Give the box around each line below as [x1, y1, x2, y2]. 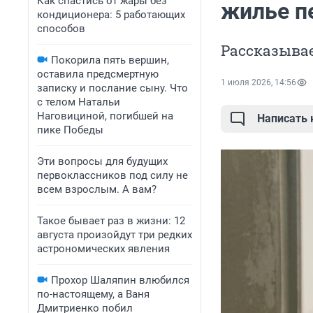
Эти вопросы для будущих [37, 155, 168, 168]
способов [37, 22, 85, 35]
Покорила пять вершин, [51, 54, 169, 66]
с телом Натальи [37, 96, 120, 108]
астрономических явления [37, 242, 170, 255]
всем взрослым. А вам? [37, 183, 156, 196]
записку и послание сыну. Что [37, 82, 188, 94]
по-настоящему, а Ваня [37, 288, 150, 300]
